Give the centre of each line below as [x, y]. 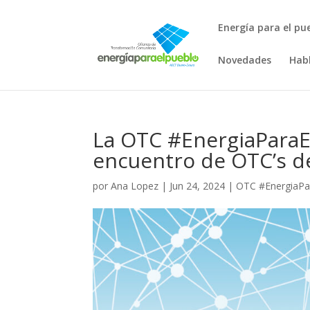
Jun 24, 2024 [198, 186]
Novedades [245, 60]
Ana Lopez [135, 186]
